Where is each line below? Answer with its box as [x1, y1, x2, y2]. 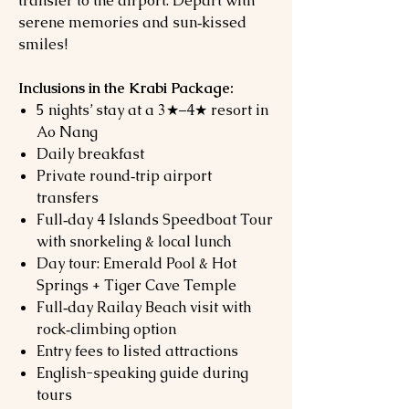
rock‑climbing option [37, 320, 176, 339]
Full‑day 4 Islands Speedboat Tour [37, 210, 273, 229]
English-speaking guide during [37, 363, 248, 383]
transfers [37, 188, 99, 207]
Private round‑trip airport [37, 166, 212, 185]
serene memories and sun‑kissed [18, 13, 246, 32]
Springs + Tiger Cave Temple [37, 276, 236, 295]
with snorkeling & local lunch [37, 232, 231, 251]
